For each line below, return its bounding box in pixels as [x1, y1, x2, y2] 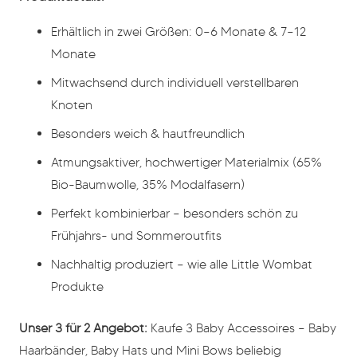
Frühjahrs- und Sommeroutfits [51, 228, 222, 244]
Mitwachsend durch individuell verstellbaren [51, 75, 299, 91]
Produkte [51, 279, 104, 295]
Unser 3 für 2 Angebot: [19, 320, 147, 336]
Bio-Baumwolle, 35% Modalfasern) [51, 177, 245, 193]
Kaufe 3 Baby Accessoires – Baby [147, 320, 336, 336]
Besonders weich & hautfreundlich [51, 126, 245, 142]
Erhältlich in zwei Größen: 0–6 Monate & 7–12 [51, 24, 306, 40]
